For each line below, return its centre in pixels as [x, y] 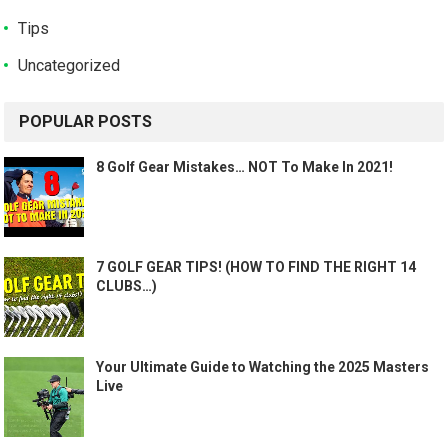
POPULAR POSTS [86, 121]
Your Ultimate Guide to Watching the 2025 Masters [263, 366]
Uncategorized [69, 65]
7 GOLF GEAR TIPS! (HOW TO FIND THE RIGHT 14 [256, 266]
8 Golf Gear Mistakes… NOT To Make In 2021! [245, 166]
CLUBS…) [127, 285]
